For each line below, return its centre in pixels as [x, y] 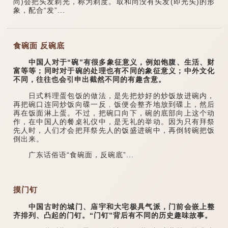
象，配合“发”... [39, 10]
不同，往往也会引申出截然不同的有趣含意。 [89, 80]
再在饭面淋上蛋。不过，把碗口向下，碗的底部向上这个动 [114, 113]
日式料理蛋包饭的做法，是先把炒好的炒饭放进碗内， [114, 95]
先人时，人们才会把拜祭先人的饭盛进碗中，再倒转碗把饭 [114, 130]
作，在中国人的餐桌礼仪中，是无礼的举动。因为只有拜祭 [114, 121]
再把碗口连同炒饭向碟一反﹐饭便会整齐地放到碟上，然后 [114, 104]
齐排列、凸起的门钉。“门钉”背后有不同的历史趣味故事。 [112, 215]
